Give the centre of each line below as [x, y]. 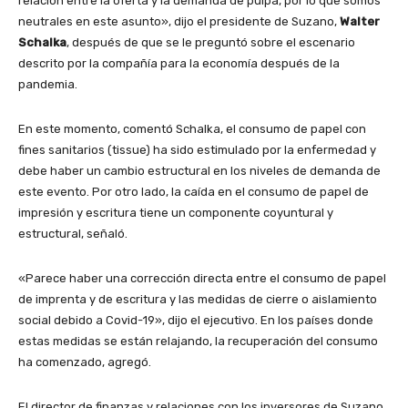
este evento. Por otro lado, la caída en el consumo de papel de [194, 192]
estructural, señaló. [73, 234]
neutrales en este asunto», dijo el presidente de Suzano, [179, 22]
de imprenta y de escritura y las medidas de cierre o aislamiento [198, 300]
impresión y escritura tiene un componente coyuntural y [176, 213]
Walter [360, 22]
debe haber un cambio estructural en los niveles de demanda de [199, 171]
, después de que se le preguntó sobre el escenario [211, 43]
